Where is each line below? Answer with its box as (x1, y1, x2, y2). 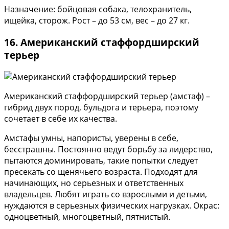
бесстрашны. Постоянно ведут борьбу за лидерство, (4, 143, 213, 155)
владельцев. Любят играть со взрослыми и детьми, (4, 188, 207, 200)
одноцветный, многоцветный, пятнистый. (4, 211, 170, 222)
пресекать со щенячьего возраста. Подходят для (4, 166, 198, 177)
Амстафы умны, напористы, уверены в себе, (4, 132, 178, 144)
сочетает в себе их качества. (4, 112, 117, 124)
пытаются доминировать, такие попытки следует (4, 154, 198, 166)
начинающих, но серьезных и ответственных (4, 177, 184, 189)
